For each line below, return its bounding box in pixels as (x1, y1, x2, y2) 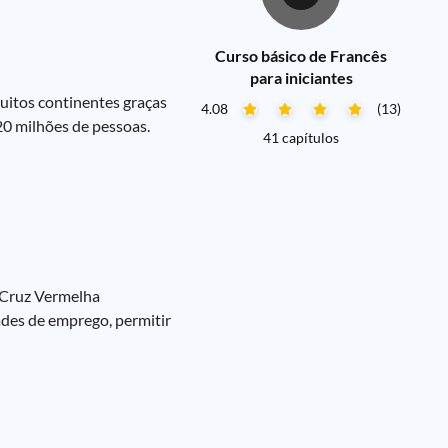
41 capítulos (263, 129, 339, 146)
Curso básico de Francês (215, 46, 387, 65)
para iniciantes (249, 68, 353, 87)
